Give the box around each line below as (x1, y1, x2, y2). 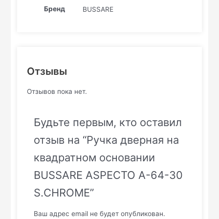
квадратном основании (34, 151, 155, 164)
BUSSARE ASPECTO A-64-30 (34, 169, 183, 182)
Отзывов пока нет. (27, 88, 88, 96)
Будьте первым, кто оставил (34, 116, 182, 129)
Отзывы (27, 65, 67, 78)
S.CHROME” (34, 186, 94, 199)
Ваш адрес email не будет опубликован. (34, 210, 166, 218)
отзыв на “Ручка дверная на (34, 133, 179, 147)
